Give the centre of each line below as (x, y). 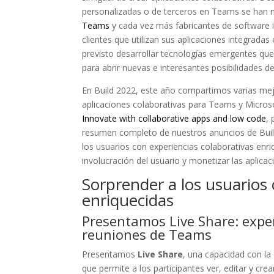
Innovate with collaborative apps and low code (174, 118)
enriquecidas (128, 200)
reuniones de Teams (147, 234)
